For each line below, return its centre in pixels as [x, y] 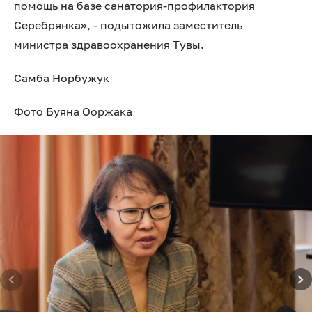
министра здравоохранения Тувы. [109, 45]
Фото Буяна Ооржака [73, 111]
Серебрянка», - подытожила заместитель [128, 25]
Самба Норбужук [62, 78]
